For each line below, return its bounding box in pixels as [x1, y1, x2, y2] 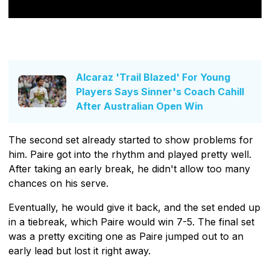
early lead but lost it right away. [8, 244, 151, 257]
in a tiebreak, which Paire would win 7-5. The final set [8, 215, 254, 228]
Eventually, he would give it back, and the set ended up [8, 201, 260, 213]
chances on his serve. [8, 177, 108, 189]
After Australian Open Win [76, 99, 203, 112]
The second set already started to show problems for [8, 133, 253, 146]
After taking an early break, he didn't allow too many [8, 162, 250, 175]
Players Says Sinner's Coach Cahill [76, 85, 244, 98]
